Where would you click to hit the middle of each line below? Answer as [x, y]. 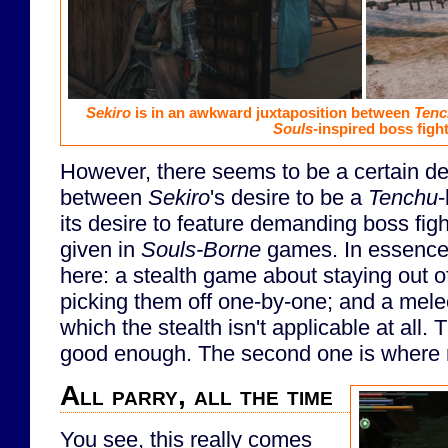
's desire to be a [289, 197]
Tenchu [403, 197]
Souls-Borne [201, 249]
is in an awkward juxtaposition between [272, 112]
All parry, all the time [196, 396]
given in [100, 249]
